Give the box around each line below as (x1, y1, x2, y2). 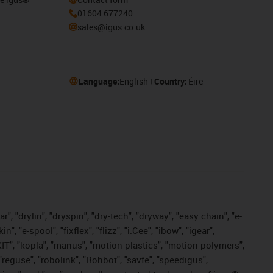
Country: (154, 75, 188, 87)
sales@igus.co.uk (77, 21, 145, 33)
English (119, 75, 148, 87)
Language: (78, 75, 119, 87)
